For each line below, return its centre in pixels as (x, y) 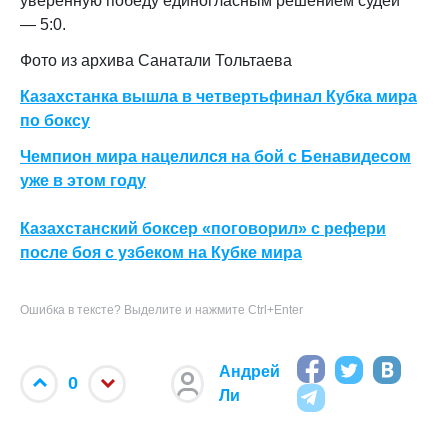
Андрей (249, 371)
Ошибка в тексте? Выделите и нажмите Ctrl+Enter (161, 310)
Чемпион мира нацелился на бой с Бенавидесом (215, 156)
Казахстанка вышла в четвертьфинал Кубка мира (218, 96)
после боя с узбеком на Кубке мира (161, 252)
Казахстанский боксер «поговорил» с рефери (203, 228)
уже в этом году (83, 180)
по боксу (55, 120)
